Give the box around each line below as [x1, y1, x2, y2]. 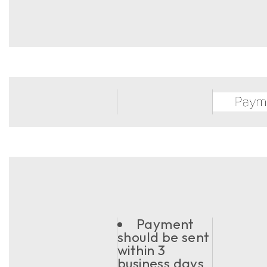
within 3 [117, 241, 166, 259]
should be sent [117, 228, 210, 246]
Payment [136, 215, 194, 232]
